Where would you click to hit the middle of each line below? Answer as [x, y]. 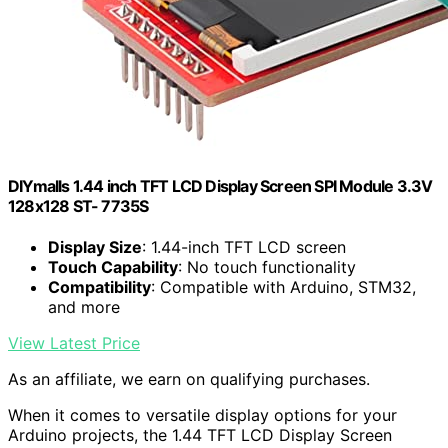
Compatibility [99, 287]
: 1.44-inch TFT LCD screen [244, 247]
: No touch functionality [267, 267]
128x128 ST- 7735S [78, 205]
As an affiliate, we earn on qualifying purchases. [189, 379]
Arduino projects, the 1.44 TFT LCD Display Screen [200, 435]
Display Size [95, 247]
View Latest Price [74, 343]
